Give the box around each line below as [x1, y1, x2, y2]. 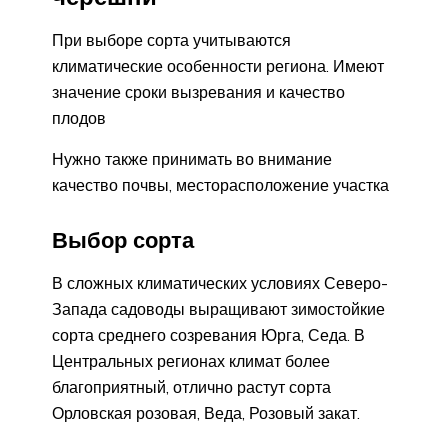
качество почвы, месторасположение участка [52, 174, 389, 195]
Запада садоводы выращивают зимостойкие [52, 298, 385, 319]
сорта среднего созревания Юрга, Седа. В [52, 324, 365, 345]
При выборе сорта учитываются [52, 29, 291, 50]
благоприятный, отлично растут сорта [52, 376, 331, 397]
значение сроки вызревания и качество [52, 81, 345, 102]
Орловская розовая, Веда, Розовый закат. [52, 402, 360, 423]
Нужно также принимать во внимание [52, 148, 332, 169]
